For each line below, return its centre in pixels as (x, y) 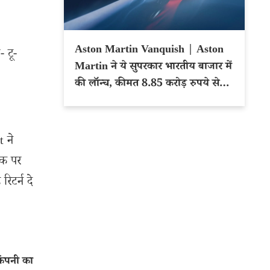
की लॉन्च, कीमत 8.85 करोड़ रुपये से (147, 84)
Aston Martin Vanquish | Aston (136, 51)
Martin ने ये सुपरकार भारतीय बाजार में (153, 67)
